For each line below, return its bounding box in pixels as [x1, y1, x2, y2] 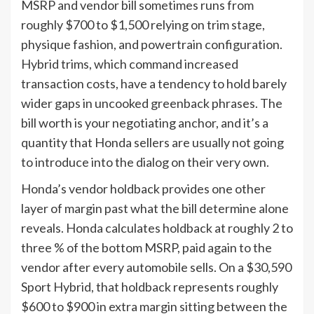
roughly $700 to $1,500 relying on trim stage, [21, 17, 265, 33]
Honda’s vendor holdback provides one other [21, 181, 266, 197]
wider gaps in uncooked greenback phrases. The [21, 95, 282, 111]
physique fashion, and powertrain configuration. [21, 36, 282, 53]
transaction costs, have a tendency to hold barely [21, 76, 287, 92]
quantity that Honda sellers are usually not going [21, 135, 284, 151]
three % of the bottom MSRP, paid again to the [21, 240, 272, 256]
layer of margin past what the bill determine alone [21, 200, 289, 217]
